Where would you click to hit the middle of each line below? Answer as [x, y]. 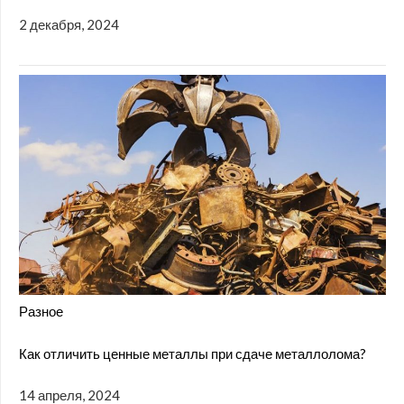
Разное [41, 311]
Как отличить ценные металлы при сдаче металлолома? [193, 353]
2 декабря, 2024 [69, 25]
